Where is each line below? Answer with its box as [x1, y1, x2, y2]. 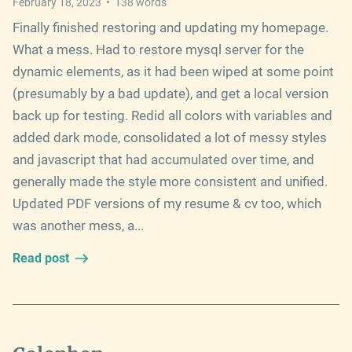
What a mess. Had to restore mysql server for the [13, 41, 304, 57]
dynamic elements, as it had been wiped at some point [13, 63, 334, 79]
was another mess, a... [13, 217, 144, 233]
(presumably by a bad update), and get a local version [13, 85, 328, 101]
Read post [13, 250, 69, 266]
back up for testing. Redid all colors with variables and [13, 107, 332, 123]
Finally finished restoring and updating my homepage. [13, 19, 328, 35]
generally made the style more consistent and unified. [13, 173, 328, 189]
